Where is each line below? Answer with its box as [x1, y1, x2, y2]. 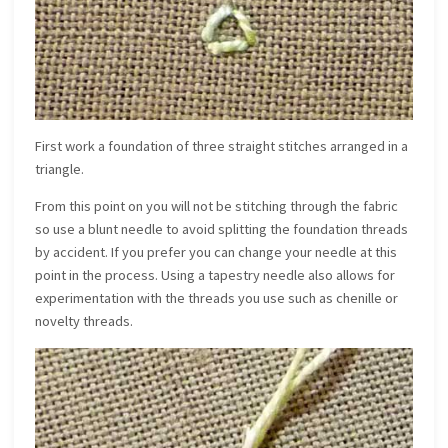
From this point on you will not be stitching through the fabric [35, 197, 399, 216]
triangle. [35, 159, 85, 178]
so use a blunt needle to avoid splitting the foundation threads [35, 220, 409, 239]
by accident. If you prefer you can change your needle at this [35, 243, 398, 262]
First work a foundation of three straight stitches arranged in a [35, 136, 409, 155]
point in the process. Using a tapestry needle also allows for [35, 266, 396, 285]
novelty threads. [35, 312, 134, 331]
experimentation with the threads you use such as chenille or [35, 289, 399, 308]
